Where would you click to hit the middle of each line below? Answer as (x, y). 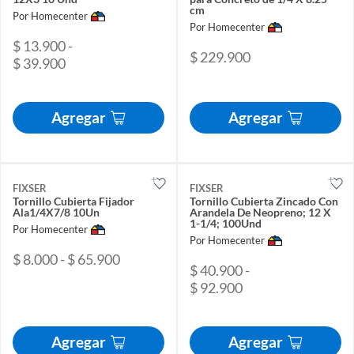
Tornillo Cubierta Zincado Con (264, 201)
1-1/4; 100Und (226, 223)
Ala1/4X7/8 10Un (56, 212)
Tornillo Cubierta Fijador (73, 201)
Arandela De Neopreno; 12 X (260, 212)
